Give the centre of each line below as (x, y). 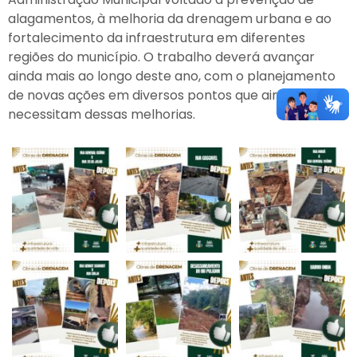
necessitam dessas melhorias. (102, 114)
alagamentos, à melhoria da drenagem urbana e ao (170, 18)
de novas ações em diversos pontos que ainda (152, 95)
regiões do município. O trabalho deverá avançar (161, 57)
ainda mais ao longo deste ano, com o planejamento (172, 76)
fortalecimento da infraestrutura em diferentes (157, 37)
